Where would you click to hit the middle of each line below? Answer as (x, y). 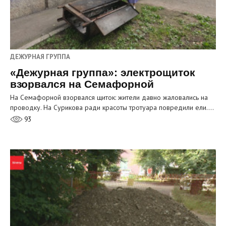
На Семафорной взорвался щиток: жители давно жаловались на (109, 98)
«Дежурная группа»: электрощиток (103, 73)
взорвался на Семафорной (82, 84)
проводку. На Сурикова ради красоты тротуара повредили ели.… (112, 108)
